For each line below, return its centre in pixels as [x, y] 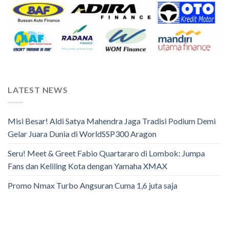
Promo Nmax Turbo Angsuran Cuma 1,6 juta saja [93, 185]
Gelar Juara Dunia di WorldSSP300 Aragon [82, 133]
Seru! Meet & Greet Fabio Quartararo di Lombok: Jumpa [106, 153]
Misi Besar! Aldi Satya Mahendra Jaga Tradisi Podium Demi [112, 121]
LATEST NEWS [38, 90]
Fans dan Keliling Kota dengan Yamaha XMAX [87, 166]
